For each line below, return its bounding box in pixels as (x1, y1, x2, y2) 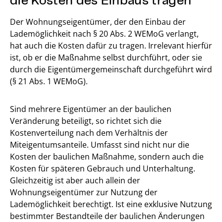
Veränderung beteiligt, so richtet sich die (10, 115, 162, 127)
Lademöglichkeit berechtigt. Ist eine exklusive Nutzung (10, 199, 212, 210)
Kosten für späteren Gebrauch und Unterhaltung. (10, 163, 195, 174)
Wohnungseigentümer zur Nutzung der (10, 187, 158, 198)
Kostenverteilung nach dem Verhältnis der (10, 127, 168, 139)
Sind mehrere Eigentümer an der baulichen (10, 104, 171, 115)
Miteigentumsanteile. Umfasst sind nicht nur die (10, 139, 189, 151)
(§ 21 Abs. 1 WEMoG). (10, 76, 88, 87)
